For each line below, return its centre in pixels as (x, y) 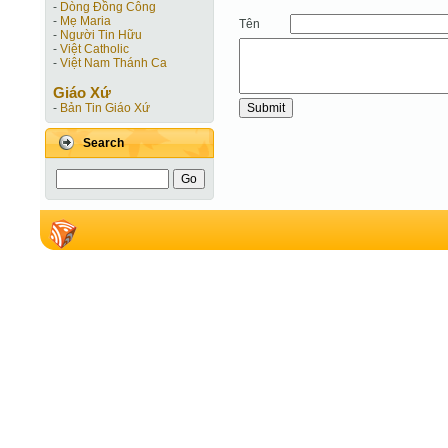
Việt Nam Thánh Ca (113, 63)
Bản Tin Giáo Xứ (105, 108)
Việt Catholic (94, 49)
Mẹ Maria (85, 21)
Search (103, 143)
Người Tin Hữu (101, 35)
